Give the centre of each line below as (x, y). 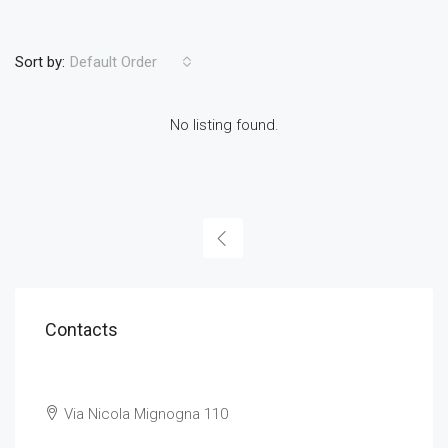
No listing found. (224, 125)
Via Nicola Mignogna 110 (144, 414)
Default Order (113, 62)
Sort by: (40, 61)
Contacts (81, 329)
